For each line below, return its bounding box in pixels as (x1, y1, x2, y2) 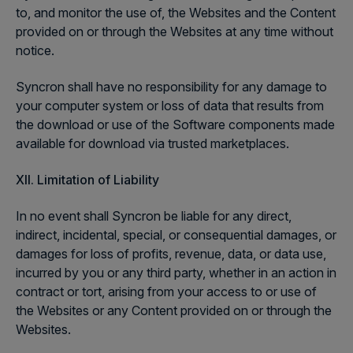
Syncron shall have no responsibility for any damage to (16, 79, 327, 95)
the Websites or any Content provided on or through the (16, 303, 332, 318)
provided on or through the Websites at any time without (16, 24, 333, 39)
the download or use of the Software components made (16, 117, 335, 132)
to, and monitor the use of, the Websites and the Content (16, 5, 336, 20)
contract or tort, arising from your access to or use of (16, 284, 317, 299)
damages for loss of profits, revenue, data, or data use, (16, 246, 326, 262)
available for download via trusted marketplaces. (16, 136, 289, 151)
